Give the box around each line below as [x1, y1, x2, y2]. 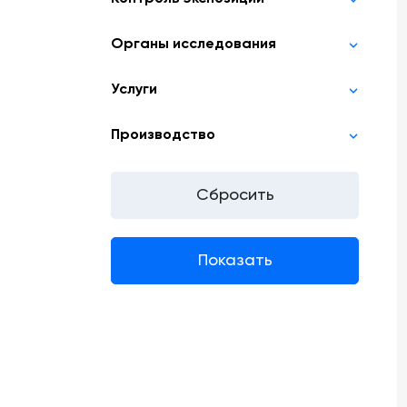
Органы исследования [111, 37, 276, 52]
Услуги [111, 83, 157, 97]
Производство [111, 128, 215, 143]
